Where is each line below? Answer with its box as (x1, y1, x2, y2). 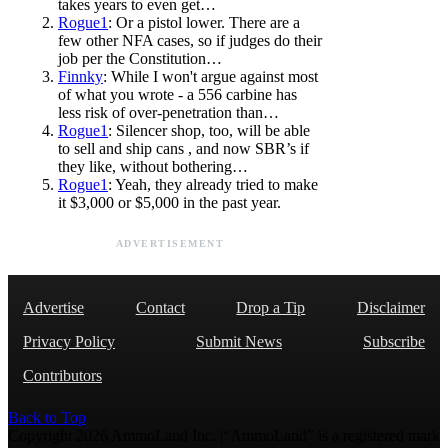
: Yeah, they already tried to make (108, 175, 318, 193)
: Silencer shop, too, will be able (108, 121, 310, 139)
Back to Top (8, 408, 86, 426)
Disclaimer (356, 298, 425, 316)
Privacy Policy (23, 332, 115, 350)
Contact (135, 298, 185, 316)
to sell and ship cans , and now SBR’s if (58, 139, 309, 157)
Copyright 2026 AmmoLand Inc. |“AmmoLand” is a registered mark (8, 426, 440, 444)
